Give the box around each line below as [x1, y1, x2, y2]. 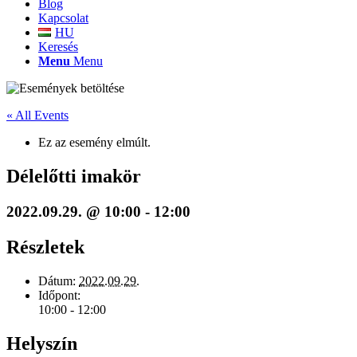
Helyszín [6, 332, 77, 354]
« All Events [6, 108, 69, 122]
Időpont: [38, 288, 80, 302]
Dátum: [38, 273, 76, 288]
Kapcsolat [38, 11, 88, 25]
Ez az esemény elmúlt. [38, 135, 151, 149]
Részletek [6, 236, 84, 257]
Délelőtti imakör [6, 165, 141, 186]
